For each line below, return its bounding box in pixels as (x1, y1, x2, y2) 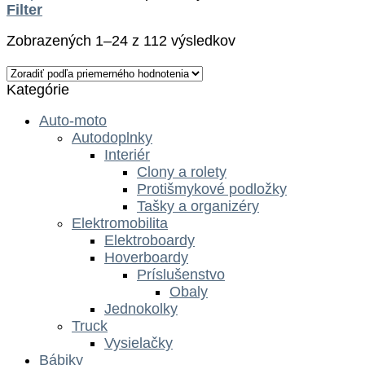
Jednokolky (104, 301, 178, 318)
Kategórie (7, 81, 69, 98)
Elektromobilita (72, 215, 168, 232)
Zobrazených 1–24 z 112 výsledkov (7, 33, 235, 50)
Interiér (104, 147, 150, 164)
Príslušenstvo (137, 266, 225, 284)
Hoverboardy (104, 249, 188, 266)
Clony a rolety (137, 164, 226, 181)
